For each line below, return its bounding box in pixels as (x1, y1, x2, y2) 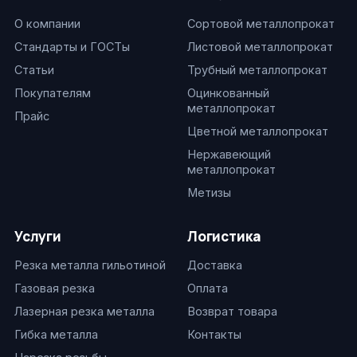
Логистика (187, 227, 261, 245)
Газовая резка (14, 281, 95, 295)
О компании (14, 17, 80, 30)
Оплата (187, 281, 228, 295)
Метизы (187, 186, 231, 199)
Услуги (14, 227, 61, 245)
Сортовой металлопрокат (187, 17, 335, 30)
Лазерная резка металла (14, 304, 155, 318)
